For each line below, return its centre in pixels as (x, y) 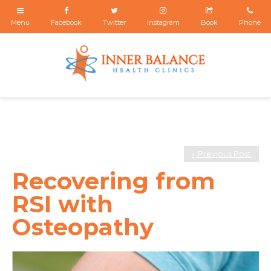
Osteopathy (83, 227)
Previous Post (224, 154)
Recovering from (114, 181)
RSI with (63, 204)
